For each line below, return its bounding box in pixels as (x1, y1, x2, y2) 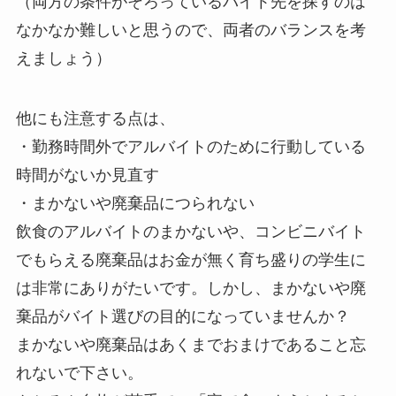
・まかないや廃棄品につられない (15, 194, 255, 212)
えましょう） (15, 49, 111, 67)
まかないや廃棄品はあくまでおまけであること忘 (15, 335, 366, 354)
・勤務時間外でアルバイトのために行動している (15, 137, 366, 156)
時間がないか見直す (15, 165, 159, 184)
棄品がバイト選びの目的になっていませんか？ (15, 307, 350, 325)
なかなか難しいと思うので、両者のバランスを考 (15, 20, 366, 39)
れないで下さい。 (15, 363, 143, 382)
